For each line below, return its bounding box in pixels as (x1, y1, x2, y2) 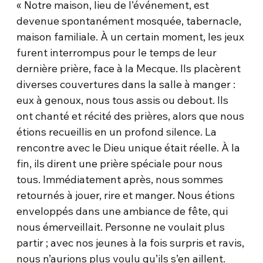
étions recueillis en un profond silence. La (16, 124, 217, 139)
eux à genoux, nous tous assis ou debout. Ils (16, 93, 229, 107)
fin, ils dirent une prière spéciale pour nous (16, 156, 223, 170)
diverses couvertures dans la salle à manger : (16, 77, 236, 91)
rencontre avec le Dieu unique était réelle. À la (16, 140, 241, 154)
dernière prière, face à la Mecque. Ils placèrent (16, 61, 241, 75)
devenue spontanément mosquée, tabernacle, (16, 14, 242, 28)
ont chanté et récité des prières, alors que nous (16, 109, 245, 123)
